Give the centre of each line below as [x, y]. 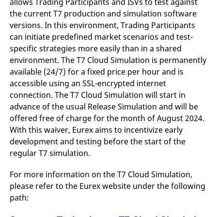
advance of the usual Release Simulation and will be [104, 107]
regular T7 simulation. [51, 153]
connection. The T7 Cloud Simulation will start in [98, 95]
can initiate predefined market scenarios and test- [101, 37]
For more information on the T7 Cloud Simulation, [101, 174]
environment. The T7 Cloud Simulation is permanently [108, 60]
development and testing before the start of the [98, 141]
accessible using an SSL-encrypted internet [88, 83]
